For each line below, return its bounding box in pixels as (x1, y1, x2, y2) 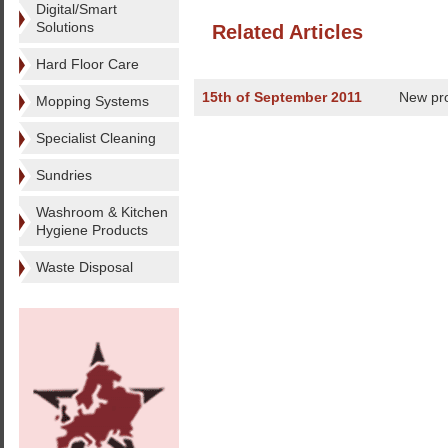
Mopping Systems (36, 93, 149, 109)
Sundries (36, 167, 92, 183)
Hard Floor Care (36, 56, 139, 72)
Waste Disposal (36, 259, 133, 275)
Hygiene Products (36, 222, 148, 238)
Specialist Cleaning (36, 130, 156, 146)
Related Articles (212, 21, 363, 43)
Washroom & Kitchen (36, 204, 168, 220)
